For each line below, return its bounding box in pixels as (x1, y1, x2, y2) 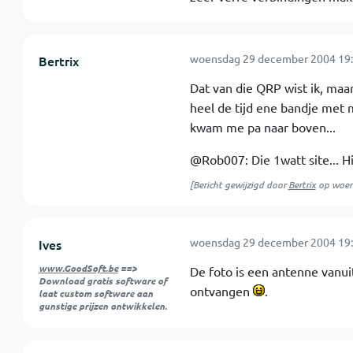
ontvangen (189, 283, 253, 299)
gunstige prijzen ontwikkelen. (38, 299, 167, 312)
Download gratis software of (38, 274, 167, 287)
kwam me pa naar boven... (189, 119, 336, 135)
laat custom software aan (38, 287, 153, 299)
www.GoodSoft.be (38, 262, 118, 274)
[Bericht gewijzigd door (189, 178, 288, 191)
